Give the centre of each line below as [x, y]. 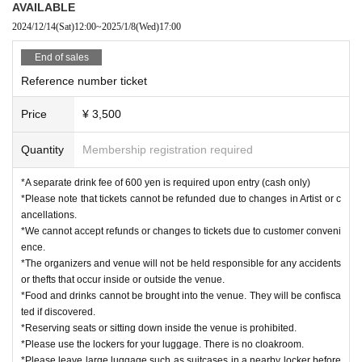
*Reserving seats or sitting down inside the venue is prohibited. [159, 328]
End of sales [61, 57]
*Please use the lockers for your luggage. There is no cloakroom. [162, 344]
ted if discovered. [58, 311]
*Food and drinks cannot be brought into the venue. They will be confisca [181, 295]
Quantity [42, 149]
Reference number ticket [84, 80]
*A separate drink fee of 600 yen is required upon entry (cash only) [166, 182]
